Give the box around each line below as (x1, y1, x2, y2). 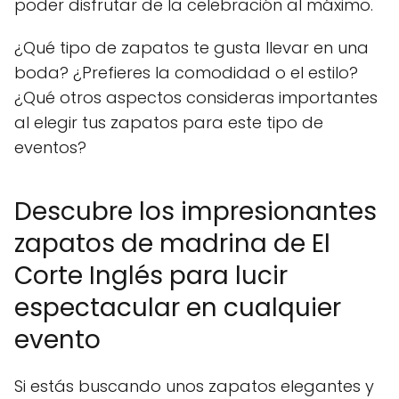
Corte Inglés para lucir (14, 258, 288, 294)
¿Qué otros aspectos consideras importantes (14, 86, 378, 110)
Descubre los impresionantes (14, 194, 377, 230)
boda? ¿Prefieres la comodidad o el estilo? (14, 61, 358, 85)
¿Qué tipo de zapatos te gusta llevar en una (14, 37, 369, 60)
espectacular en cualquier (14, 290, 341, 326)
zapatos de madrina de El (14, 226, 330, 262)
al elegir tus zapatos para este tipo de (14, 111, 323, 134)
